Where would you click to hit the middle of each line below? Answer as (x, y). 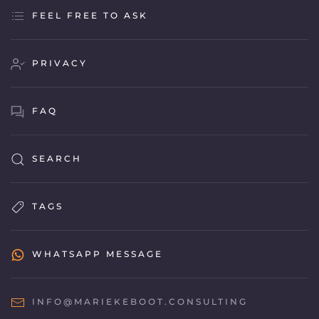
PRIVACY (60, 63)
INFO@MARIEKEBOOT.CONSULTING (140, 302)
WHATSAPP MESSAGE (98, 254)
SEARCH (57, 159)
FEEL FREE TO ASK (90, 16)
